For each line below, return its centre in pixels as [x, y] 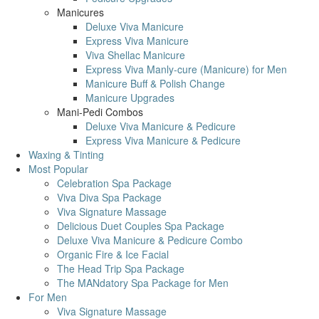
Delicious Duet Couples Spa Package [141, 226]
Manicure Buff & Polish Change [155, 83]
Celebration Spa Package [114, 183]
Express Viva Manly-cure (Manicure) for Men [186, 69]
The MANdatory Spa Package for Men [143, 283]
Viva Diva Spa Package [109, 197]
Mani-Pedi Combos [100, 112]
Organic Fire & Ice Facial [113, 254]
